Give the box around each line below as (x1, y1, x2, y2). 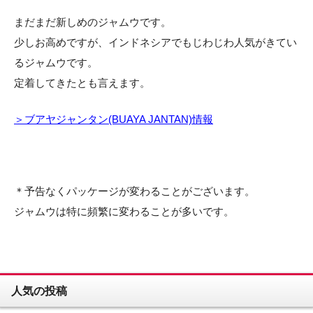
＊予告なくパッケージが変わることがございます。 (14, 185, 255, 198)
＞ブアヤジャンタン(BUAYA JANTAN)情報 (14, 112, 213, 125)
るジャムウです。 (14, 57, 98, 69)
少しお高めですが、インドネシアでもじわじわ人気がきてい (14, 36, 297, 49)
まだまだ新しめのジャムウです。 (14, 16, 171, 29)
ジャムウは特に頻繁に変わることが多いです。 (14, 205, 234, 218)
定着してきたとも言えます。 (14, 77, 150, 89)
